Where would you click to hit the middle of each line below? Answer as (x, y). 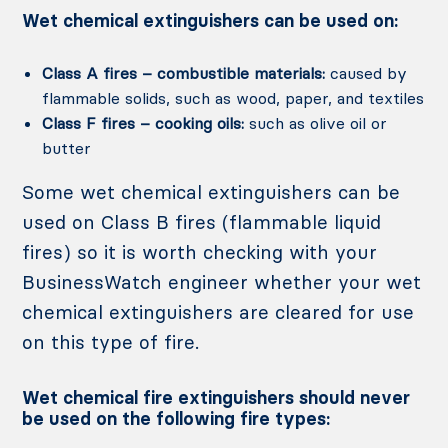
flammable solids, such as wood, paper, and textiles (233, 98)
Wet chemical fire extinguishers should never (216, 398)
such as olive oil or (316, 123)
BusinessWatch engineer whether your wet (222, 282)
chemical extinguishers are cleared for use (218, 312)
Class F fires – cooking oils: (143, 123)
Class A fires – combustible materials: (184, 73)
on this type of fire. (111, 342)
